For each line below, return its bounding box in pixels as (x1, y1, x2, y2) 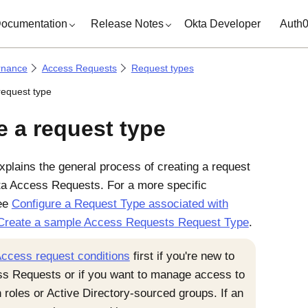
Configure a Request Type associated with (11, 197, 228, 210)
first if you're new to (129, 250, 234, 263)
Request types (131, 63, 194, 74)
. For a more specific (100, 179, 207, 192)
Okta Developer (184, 17, 261, 30)
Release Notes (91, 17, 164, 30)
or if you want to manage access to (60, 268, 245, 281)
